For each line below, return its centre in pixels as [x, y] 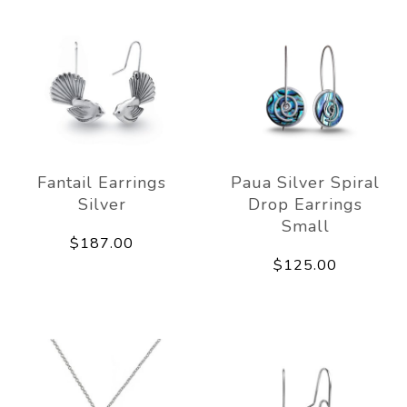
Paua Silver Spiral [305, 182]
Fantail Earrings [102, 182]
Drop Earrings [305, 204]
